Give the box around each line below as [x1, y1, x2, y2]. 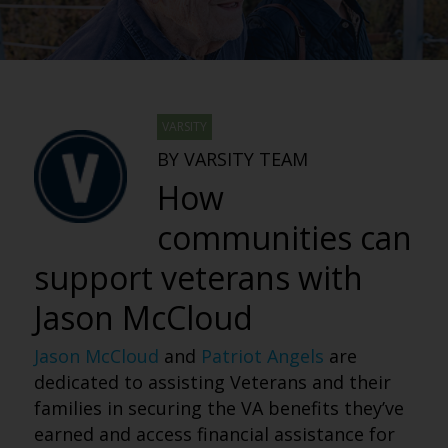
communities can [156, 216, 412, 259]
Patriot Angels [200, 344, 324, 368]
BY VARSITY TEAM [156, 147, 308, 171]
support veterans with [33, 256, 363, 299]
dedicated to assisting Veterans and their [33, 370, 391, 394]
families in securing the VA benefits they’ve [33, 396, 404, 420]
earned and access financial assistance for [33, 422, 395, 446]
